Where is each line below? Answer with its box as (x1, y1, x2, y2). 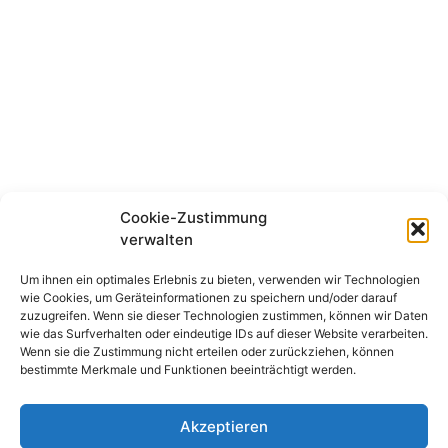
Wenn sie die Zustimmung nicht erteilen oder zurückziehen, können (20, 344, 394, 359)
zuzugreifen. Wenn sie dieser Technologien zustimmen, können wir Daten (20, 308, 428, 323)
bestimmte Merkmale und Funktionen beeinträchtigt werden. (20, 362, 356, 377)
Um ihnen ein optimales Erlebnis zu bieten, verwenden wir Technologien (20, 272, 420, 287)
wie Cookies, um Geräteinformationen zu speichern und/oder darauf (20, 290, 397, 305)
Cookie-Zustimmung (120, 208, 267, 227)
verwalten (120, 230, 193, 249)
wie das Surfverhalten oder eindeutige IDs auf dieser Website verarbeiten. (20, 326, 428, 341)
